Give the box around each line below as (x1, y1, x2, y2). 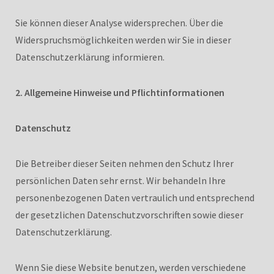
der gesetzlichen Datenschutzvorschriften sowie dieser (15, 208, 243, 221)
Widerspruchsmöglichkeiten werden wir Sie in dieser (15, 33, 231, 46)
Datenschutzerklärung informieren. (15, 50, 165, 63)
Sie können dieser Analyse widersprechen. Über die (15, 16, 223, 29)
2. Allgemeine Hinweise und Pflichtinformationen (15, 86, 224, 98)
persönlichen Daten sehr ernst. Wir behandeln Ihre (15, 174, 226, 187)
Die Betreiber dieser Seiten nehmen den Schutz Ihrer (15, 157, 234, 169)
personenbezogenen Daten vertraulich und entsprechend (15, 191, 254, 204)
